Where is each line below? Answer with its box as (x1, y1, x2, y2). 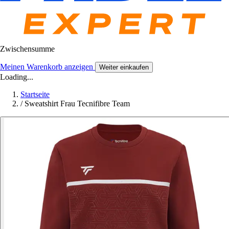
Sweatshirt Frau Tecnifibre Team (25, 99, 130, 108)
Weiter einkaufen (99, 63, 149, 72)
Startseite (20, 90, 50, 99)
